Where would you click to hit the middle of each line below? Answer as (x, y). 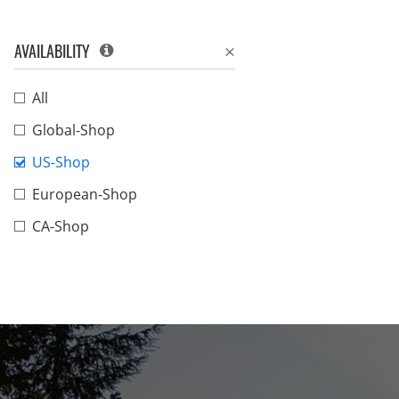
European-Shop (85, 194)
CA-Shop (61, 226)
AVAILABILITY (56, 51)
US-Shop (61, 162)
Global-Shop (73, 130)
